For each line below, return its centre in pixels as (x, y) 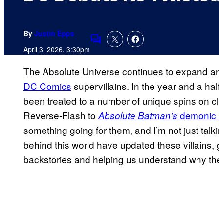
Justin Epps (54, 33)
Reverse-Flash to (61, 115)
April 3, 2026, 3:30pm (57, 50)
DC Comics (47, 86)
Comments (112, 45)
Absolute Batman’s (138, 116)
